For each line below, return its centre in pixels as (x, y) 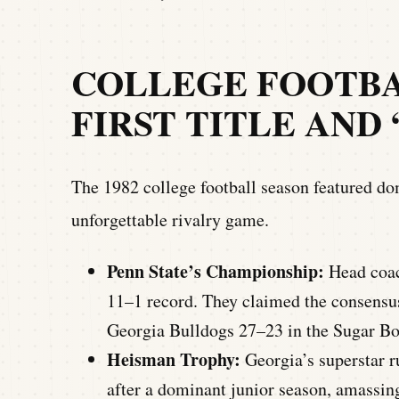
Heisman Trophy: (174, 359)
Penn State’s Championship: (216, 271)
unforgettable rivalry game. (170, 219)
